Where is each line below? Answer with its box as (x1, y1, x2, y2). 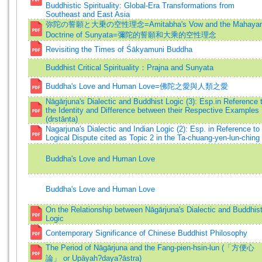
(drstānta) (46, 115, 78, 123)
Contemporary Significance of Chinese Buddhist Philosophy (46, 229, 247, 237)
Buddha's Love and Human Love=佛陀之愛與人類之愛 (46, 82, 228, 91)
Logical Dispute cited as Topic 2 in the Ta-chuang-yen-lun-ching (46, 133, 260, 142)
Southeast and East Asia (46, 10, 130, 19)
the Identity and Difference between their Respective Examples (46, 106, 259, 115)
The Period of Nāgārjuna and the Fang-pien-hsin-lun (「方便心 (46, 243, 254, 252)
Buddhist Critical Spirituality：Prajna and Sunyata (46, 63, 213, 72)
